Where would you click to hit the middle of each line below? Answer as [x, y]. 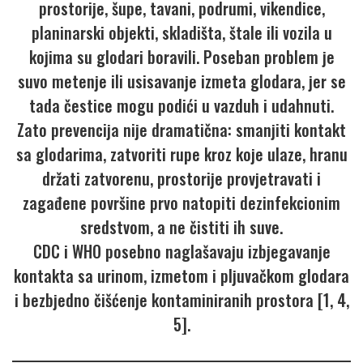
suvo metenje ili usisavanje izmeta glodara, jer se [181, 81]
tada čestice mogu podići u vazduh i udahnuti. [181, 106]
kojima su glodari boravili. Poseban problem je [181, 57]
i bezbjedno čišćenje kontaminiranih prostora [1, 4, [181, 300]
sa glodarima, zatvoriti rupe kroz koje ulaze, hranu [181, 154]
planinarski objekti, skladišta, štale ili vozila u [181, 33]
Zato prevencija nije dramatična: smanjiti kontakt [181, 130]
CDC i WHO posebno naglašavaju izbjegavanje [181, 252]
